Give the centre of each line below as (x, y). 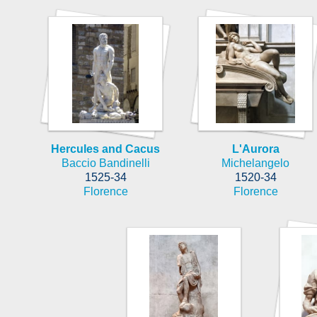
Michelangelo (255, 163)
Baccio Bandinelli (105, 163)
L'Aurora (255, 149)
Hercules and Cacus (105, 149)
